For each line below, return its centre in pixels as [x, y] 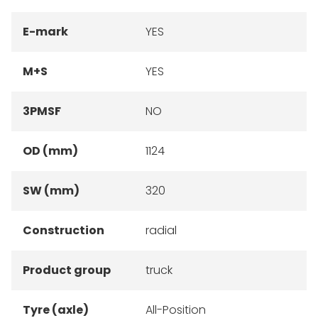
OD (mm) [50, 151]
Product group [67, 270]
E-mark [45, 32]
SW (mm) [51, 191]
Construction [64, 231]
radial [161, 231]
